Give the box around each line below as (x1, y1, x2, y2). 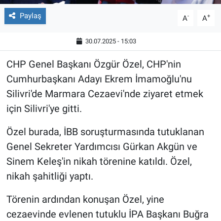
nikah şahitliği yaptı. (6, 170, 93, 183)
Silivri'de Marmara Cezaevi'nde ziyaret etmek (6, 88, 203, 100)
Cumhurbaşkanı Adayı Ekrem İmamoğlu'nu (6, 73, 192, 85)
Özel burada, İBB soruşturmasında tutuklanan (6, 126, 204, 138)
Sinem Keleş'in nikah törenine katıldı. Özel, (6, 155, 192, 168)
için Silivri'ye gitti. (6, 103, 82, 115)
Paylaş (19, 11, 41, 21)
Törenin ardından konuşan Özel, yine (6, 193, 164, 206)
